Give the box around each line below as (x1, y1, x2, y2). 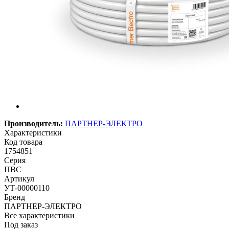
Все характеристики (4, 211, 75, 220)
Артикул (4, 174, 34, 183)
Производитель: (4, 119, 63, 128)
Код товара (4, 137, 42, 146)
